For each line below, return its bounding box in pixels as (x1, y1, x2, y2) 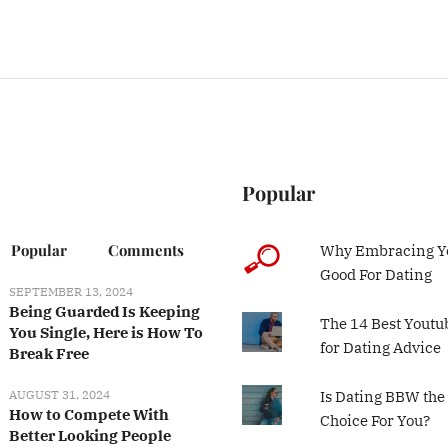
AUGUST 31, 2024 (9, 386, 111, 402)
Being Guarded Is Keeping (9, 301, 201, 321)
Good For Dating (319, 264, 432, 284)
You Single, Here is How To (9, 322, 204, 342)
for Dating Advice (319, 337, 441, 357)
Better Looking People (9, 425, 172, 445)
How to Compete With (9, 404, 170, 424)
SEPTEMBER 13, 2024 (9, 283, 134, 299)
